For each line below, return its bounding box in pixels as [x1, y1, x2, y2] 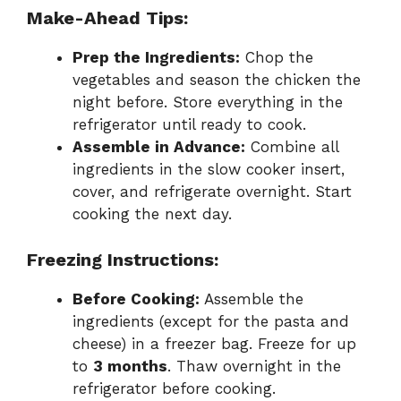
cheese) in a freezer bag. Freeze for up [73, 334, 356, 353]
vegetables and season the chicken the [73, 71, 361, 90]
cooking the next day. [73, 205, 232, 224]
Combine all [245, 138, 338, 157]
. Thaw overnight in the [167, 356, 341, 375]
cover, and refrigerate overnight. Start [73, 183, 352, 201]
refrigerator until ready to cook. [73, 115, 306, 134]
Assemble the [200, 289, 303, 308]
